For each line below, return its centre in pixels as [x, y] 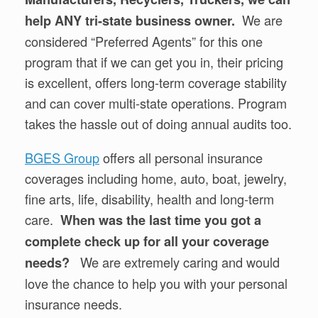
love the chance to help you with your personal [156, 283]
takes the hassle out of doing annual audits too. [158, 124]
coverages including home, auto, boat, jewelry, [156, 178]
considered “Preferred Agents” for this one [144, 42]
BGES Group [62, 157]
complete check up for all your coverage [147, 241]
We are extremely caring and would [175, 262]
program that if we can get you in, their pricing [154, 62]
